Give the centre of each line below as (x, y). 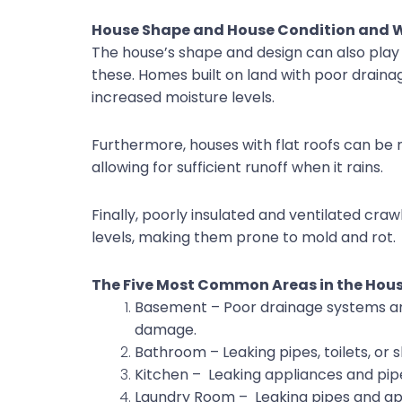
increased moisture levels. (183, 98)
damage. (166, 330)
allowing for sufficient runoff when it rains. (239, 168)
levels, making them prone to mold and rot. (245, 238)
